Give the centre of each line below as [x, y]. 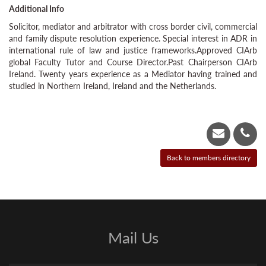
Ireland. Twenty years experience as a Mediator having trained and [133, 74]
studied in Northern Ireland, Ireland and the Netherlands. [113, 86]
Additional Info [37, 9]
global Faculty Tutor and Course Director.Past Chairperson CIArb [133, 62]
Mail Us [133, 237]
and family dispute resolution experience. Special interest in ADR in [133, 38]
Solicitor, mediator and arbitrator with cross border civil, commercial [133, 26]
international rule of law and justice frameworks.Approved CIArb [133, 50]
